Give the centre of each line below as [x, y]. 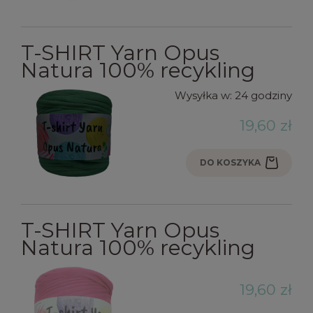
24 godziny [263, 96]
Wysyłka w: [203, 96]
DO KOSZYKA [230, 163]
